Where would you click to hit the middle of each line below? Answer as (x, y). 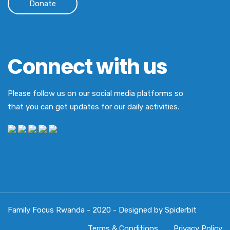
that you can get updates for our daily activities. (93, 107)
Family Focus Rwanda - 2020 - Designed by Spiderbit (102, 210)
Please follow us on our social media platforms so (95, 93)
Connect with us (88, 67)
